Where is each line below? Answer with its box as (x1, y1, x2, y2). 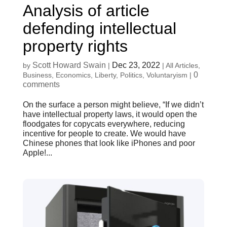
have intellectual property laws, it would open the (22, 109, 197, 119)
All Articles (165, 61, 198, 69)
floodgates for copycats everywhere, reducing (22, 119, 185, 128)
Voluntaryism (146, 70, 187, 79)
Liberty (94, 70, 116, 79)
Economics (55, 70, 91, 79)
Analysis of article (22, 1, 149, 20)
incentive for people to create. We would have (22, 129, 186, 138)
